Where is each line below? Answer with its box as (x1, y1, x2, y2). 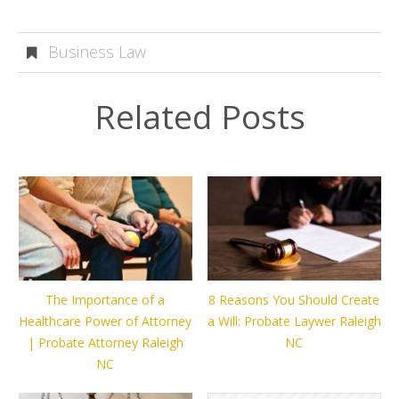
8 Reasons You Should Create (208, 291, 380, 309)
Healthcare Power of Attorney (19, 313, 192, 330)
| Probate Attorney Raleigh (27, 334, 183, 352)
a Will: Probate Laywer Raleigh (207, 313, 381, 330)
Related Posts (94, 94, 305, 139)
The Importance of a (45, 291, 166, 309)
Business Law (48, 41, 146, 62)
